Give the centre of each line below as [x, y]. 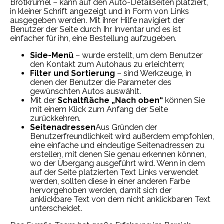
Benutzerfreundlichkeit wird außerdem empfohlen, [122, 136]
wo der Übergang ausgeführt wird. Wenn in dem [117, 163]
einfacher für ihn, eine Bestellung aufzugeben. [93, 38]
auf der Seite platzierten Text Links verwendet [114, 172]
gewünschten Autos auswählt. [85, 91]
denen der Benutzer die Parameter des [101, 82]
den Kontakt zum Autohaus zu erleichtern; [107, 64]
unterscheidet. [56, 208]
